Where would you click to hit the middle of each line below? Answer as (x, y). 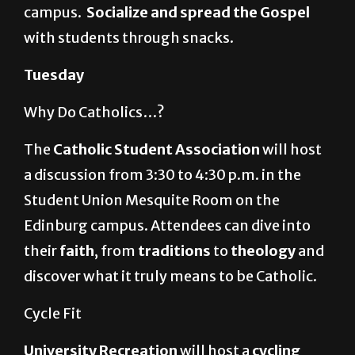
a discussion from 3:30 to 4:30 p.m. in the (162, 175)
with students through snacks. (129, 38)
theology (263, 251)
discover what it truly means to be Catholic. (170, 277)
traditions (174, 251)
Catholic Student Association (157, 150)
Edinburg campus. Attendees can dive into (167, 226)
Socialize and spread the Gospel (198, 13)
